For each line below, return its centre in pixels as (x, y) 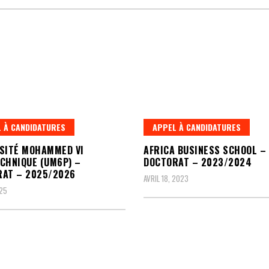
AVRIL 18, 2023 (166, 178)
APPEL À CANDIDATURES (197, 127)
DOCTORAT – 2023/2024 (198, 162)
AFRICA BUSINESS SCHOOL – (205, 150)
